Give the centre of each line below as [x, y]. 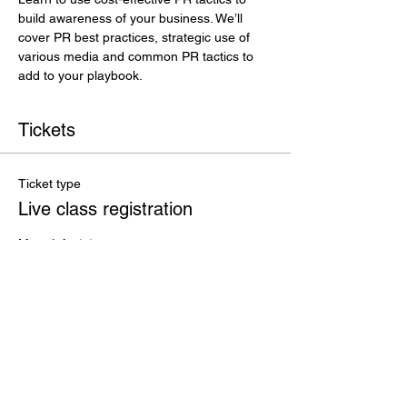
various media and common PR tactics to [138, 56]
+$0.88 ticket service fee [88, 325]
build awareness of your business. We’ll [132, 18]
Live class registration [105, 209]
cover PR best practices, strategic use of [136, 37]
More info [45, 243]
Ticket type [50, 184]
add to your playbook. [80, 75]
